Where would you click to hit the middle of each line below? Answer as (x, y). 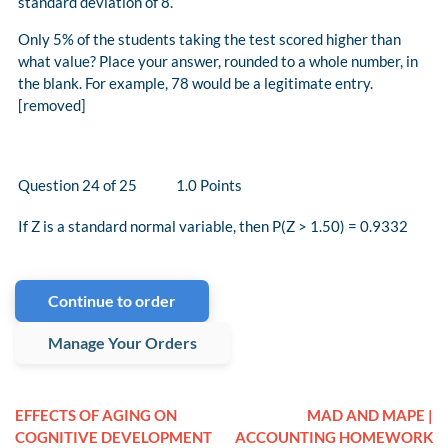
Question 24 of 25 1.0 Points (130, 185)
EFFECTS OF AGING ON (96, 415)
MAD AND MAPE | (370, 415)
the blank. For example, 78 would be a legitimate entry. (195, 83)
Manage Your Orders (122, 343)
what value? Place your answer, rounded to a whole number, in (218, 61)
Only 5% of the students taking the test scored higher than (209, 39)
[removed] (52, 105)
